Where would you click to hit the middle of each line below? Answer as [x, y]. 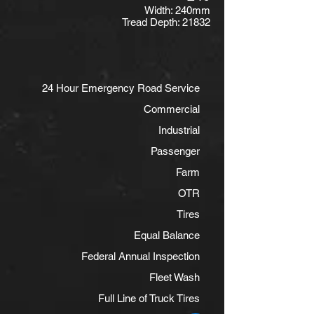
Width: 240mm [177, 10]
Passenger [175, 151]
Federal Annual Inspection [141, 256]
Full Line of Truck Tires [149, 298]
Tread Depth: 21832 [166, 22]
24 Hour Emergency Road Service [121, 88]
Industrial [179, 130]
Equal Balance [167, 235]
